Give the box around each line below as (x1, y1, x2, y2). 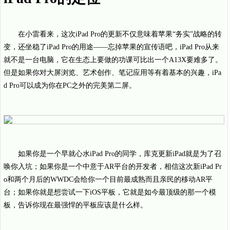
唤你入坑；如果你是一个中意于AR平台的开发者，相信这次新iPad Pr (4, 163, 222, 170)
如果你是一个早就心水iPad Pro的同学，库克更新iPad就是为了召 (18, 150, 221, 158)
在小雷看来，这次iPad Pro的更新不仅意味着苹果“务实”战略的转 (18, 30, 222, 38)
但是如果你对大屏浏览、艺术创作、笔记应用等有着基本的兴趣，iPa (4, 69, 221, 76)
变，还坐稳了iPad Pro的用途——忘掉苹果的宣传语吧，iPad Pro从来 (4, 43, 219, 51)
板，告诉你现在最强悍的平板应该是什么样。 (4, 201, 147, 209)
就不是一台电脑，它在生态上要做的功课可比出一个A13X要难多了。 (4, 56, 222, 64)
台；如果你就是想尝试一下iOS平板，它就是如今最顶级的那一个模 (4, 188, 216, 196)
